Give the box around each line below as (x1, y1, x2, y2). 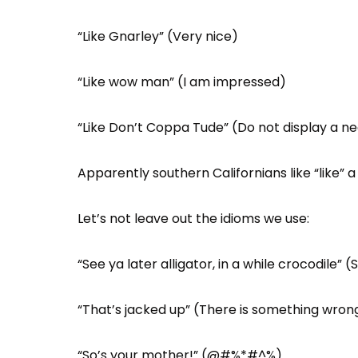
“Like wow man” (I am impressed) (78, 73, 286, 91)
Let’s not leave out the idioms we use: (78, 209, 309, 228)
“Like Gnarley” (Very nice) (78, 27, 238, 46)
